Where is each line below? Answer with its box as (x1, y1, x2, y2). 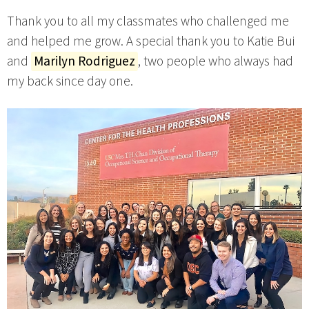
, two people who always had (138, 52, 293, 71)
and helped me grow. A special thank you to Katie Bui (7, 32, 295, 51)
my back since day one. (7, 72, 133, 91)
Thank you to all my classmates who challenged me (7, 12, 289, 31)
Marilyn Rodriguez (34, 52, 135, 71)
